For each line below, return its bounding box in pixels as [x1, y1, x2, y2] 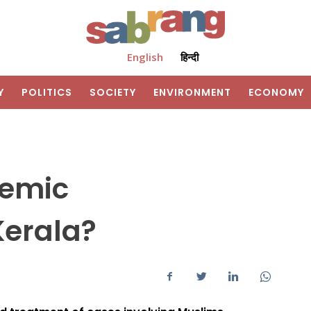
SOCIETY [90, 85, 136, 100]
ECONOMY [249, 85, 304, 100]
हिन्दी [180, 50, 199, 65]
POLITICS [22, 85, 72, 100]
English [126, 50, 163, 65]
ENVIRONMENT [153, 85, 231, 100]
